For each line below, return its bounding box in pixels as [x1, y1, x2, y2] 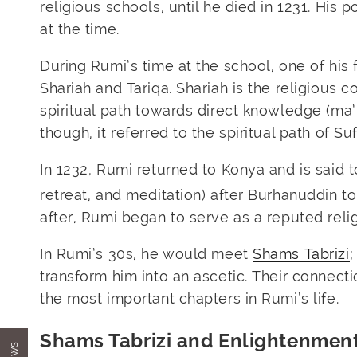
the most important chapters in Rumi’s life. [40, 290, 339, 308]
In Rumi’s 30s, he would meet [40, 245, 253, 263]
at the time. [40, 21, 120, 38]
